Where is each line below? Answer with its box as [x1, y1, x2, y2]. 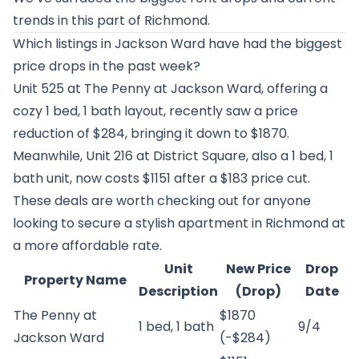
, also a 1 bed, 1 [246, 147, 333, 165]
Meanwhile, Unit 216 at [13, 147, 153, 165]
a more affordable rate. [13, 236, 162, 255]
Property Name [24, 271, 127, 289]
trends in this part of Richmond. [13, 11, 210, 30]
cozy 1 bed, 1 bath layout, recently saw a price [13, 102, 298, 120]
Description [139, 282, 218, 301]
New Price [225, 260, 291, 278]
